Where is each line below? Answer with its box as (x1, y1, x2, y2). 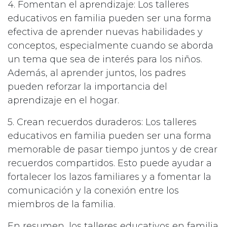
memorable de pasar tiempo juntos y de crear (8, 144, 217, 156)
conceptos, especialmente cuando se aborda (8, 40, 213, 52)
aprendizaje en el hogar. (8, 95, 119, 106)
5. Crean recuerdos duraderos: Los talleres (8, 117, 197, 128)
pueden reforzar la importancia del (8, 81, 167, 93)
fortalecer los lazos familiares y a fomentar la (8, 171, 211, 183)
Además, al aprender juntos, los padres (8, 67, 186, 79)
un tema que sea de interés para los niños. (8, 54, 202, 65)
